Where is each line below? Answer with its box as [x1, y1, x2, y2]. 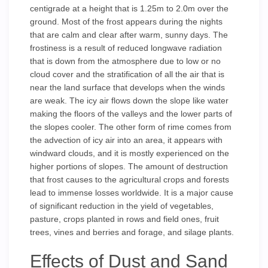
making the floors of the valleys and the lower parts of [30, 109, 232, 118]
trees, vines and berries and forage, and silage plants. [30, 227, 234, 237]
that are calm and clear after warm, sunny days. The [30, 30, 228, 39]
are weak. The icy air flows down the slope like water [30, 96, 229, 105]
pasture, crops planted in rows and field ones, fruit [30, 214, 219, 224]
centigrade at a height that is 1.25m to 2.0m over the [30, 4, 229, 13]
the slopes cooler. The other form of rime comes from [30, 122, 232, 132]
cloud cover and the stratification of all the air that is [30, 69, 224, 79]
